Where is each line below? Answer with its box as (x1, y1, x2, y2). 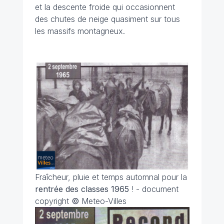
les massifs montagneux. (34, 26, 125, 36)
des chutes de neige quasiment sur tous (34, 14, 180, 24)
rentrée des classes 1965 (34, 184, 131, 194)
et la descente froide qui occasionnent (34, 2, 175, 12)
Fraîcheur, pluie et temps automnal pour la (34, 172, 187, 182)
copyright (34, 196, 71, 206)
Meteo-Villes (81, 196, 126, 206)
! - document (131, 184, 178, 194)
